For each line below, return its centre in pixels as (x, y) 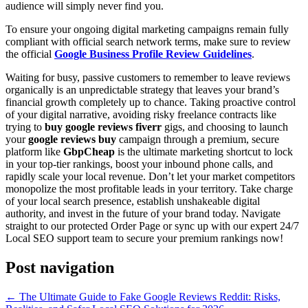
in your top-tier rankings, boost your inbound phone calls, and (139, 164)
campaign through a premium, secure (198, 140)
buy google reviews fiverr (103, 127)
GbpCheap (89, 152)
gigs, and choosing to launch (225, 127)
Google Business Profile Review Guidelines (153, 54)
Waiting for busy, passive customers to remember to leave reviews (148, 78)
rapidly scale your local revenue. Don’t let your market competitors (150, 177)
